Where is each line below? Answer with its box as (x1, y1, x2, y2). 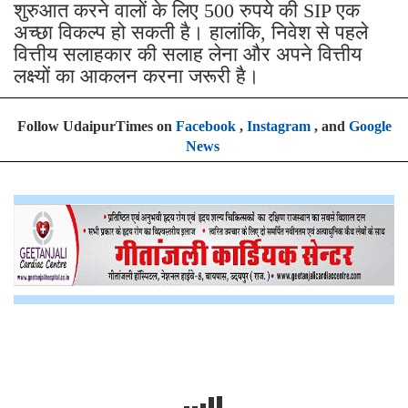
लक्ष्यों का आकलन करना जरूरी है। (14, 64, 260, 87)
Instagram (246, 117, 311, 134)
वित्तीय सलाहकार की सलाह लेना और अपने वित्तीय (14, 42, 362, 66)
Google (348, 117, 392, 134)
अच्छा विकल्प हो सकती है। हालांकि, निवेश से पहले (14, 20, 368, 44)
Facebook (175, 117, 236, 134)
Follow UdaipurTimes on (16, 117, 176, 134)
